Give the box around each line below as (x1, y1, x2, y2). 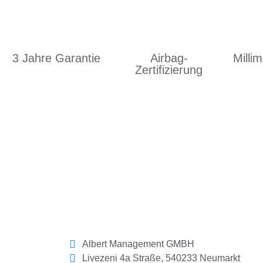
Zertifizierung (135, 63, 203, 77)
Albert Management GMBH (82, 239, 194, 249)
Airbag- (150, 52, 188, 65)
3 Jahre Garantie (12, 52, 100, 65)
